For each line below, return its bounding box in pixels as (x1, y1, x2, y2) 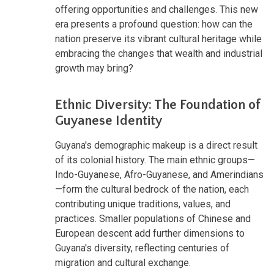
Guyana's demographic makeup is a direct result (55, 139, 257, 151)
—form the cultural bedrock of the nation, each (55, 183, 249, 195)
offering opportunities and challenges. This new (55, 3, 258, 15)
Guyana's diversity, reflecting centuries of (55, 242, 229, 254)
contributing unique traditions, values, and (55, 198, 231, 210)
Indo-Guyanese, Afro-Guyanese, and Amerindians (55, 168, 264, 180)
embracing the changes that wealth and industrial (55, 47, 262, 59)
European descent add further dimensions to (55, 227, 245, 239)
